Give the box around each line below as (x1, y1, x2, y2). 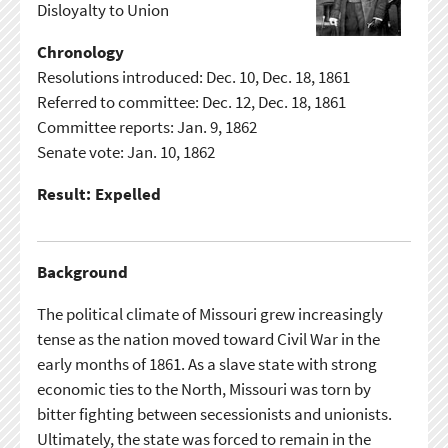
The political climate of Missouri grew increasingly (36, 302, 383, 325)
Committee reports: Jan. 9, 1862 (36, 115, 257, 138)
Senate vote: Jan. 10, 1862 (36, 140, 215, 163)
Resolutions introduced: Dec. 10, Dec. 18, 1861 (36, 65, 350, 88)
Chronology (36, 40, 124, 63)
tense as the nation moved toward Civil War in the (36, 327, 380, 350)
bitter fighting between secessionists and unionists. (36, 402, 392, 425)
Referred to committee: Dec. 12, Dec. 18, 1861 (36, 90, 346, 113)
